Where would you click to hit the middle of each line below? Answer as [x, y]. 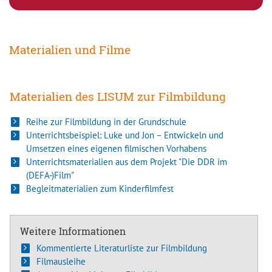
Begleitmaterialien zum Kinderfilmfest [100, 189]
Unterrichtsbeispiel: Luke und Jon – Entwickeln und [125, 135]
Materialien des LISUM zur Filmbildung [118, 97]
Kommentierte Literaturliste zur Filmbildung [122, 248]
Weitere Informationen [73, 231]
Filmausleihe [61, 262]
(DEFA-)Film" [50, 175]
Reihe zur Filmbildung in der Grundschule [107, 122]
